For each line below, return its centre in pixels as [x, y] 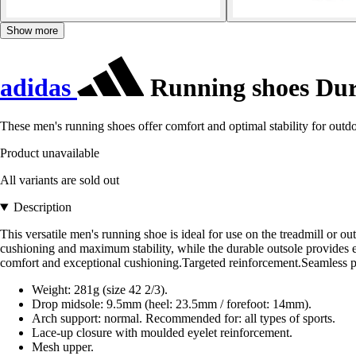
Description [42, 207]
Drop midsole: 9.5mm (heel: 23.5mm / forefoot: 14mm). [172, 304]
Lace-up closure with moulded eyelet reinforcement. [162, 333]
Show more [32, 31]
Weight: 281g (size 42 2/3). [100, 290]
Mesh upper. [63, 347]
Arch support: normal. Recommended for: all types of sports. [184, 319]
